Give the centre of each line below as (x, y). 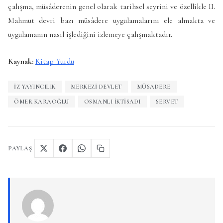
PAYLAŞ (20, 149)
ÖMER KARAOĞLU (42, 102)
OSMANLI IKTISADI (112, 102)
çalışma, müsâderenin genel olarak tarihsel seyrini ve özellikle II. (111, 7)
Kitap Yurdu (55, 61)
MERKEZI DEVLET (96, 87)
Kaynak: (22, 61)
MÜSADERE (154, 87)
